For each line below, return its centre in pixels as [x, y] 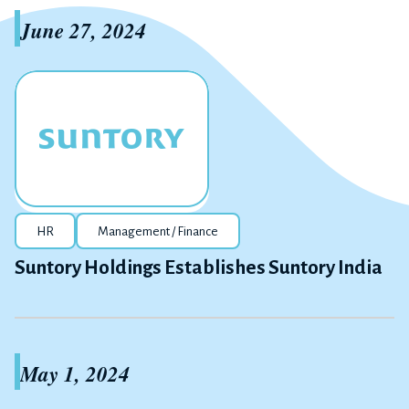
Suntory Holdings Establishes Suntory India [199, 267]
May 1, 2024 [75, 373]
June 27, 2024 [83, 30]
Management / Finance [158, 231]
